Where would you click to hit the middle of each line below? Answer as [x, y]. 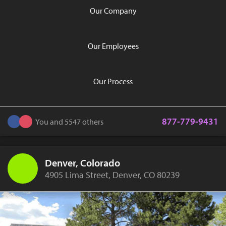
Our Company [113, 11]
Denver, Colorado [82, 163]
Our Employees [113, 46]
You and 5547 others [69, 121]
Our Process [113, 81]
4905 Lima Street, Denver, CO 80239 [112, 175]
